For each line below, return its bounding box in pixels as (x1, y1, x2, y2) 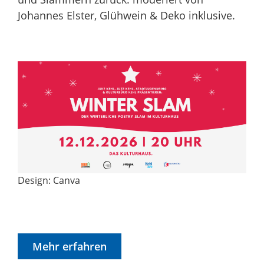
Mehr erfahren (32, 239, 107, 253)
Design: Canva (18, 173, 80, 187)
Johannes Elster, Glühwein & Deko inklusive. (18, 8, 235, 22)
